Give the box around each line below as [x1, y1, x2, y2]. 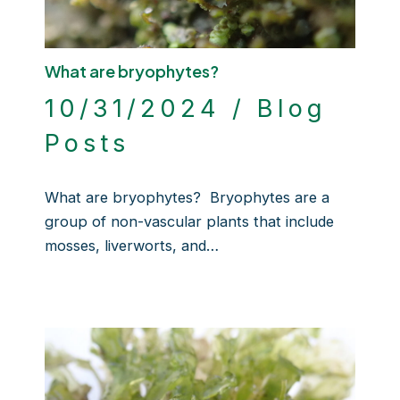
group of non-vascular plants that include [44, 212, 334, 230]
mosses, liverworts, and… [44, 236, 219, 254]
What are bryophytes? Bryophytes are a [44, 187, 329, 206]
